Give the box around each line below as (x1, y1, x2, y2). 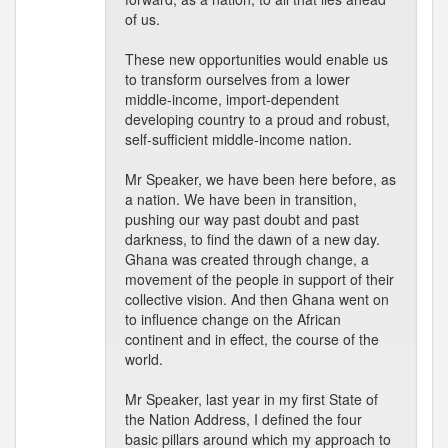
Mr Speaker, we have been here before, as (125, 169, 396, 189)
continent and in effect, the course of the (125, 329, 379, 349)
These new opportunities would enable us (125, 49, 388, 69)
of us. (125, 9, 160, 29)
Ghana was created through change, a (125, 249, 369, 269)
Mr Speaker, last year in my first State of (125, 389, 378, 409)
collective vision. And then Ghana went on (125, 289, 389, 309)
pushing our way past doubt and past (125, 209, 359, 229)
